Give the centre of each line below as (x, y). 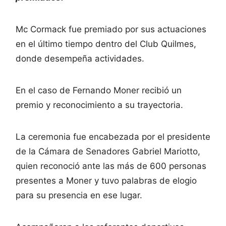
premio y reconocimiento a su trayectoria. (99, 105)
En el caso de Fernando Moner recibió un (99, 90)
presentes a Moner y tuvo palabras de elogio (106, 180)
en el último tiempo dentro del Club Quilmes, (106, 44)
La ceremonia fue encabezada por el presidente (113, 136)
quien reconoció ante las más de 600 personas (111, 166)
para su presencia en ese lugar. (79, 195)
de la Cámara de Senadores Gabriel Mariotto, (108, 151)
